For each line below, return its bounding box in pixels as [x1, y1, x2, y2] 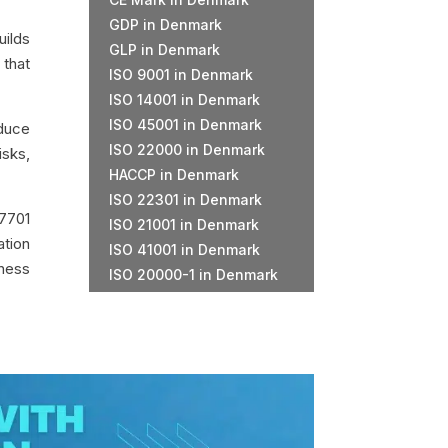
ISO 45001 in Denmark [109, 116, 263, 134]
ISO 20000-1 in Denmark [109, 266, 279, 284]
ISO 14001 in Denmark [109, 91, 261, 109]
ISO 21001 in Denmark [109, 216, 260, 234]
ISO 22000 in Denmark [109, 141, 266, 159]
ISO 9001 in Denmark [109, 66, 254, 84]
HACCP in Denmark [109, 166, 240, 184]
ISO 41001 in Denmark [109, 241, 261, 259]
